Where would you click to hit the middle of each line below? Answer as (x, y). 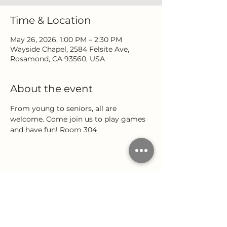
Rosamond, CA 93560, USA (58, 59)
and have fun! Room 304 (53, 130)
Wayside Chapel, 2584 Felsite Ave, (70, 49)
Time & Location (51, 20)
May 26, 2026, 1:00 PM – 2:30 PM (66, 40)
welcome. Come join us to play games (79, 119)
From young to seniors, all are (64, 108)
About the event (51, 89)
